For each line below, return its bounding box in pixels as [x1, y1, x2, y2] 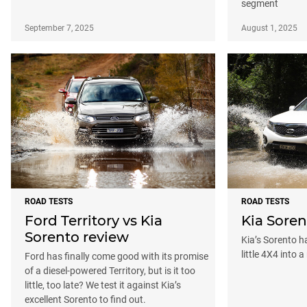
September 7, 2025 [25, 23, 94, 33]
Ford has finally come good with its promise [25, 250, 208, 262]
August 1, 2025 [241, 23, 297, 33]
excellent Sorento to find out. [25, 293, 146, 305]
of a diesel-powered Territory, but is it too [25, 265, 195, 276]
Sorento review [25, 228, 129, 245]
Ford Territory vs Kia [25, 212, 162, 229]
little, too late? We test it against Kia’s [25, 279, 181, 291]
